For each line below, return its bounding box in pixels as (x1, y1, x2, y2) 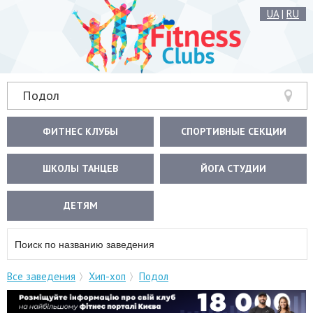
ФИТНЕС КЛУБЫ (43, 125, 119, 138)
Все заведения (7, 270, 75, 283)
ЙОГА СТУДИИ (201, 162, 267, 175)
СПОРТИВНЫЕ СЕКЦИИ (180, 125, 286, 138)
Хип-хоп (89, 270, 126, 283)
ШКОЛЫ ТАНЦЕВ (43, 162, 119, 175)
